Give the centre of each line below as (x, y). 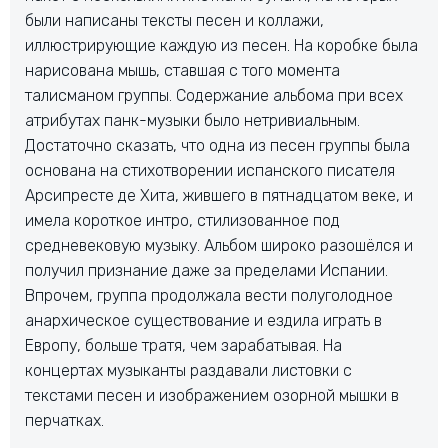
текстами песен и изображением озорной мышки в (212, 395)
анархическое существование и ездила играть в (203, 320)
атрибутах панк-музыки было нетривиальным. (192, 120)
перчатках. (64, 420)
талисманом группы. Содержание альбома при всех (214, 95)
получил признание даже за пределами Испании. (206, 270)
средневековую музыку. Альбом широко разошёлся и (219, 245)
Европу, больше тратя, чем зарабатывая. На (183, 345)
